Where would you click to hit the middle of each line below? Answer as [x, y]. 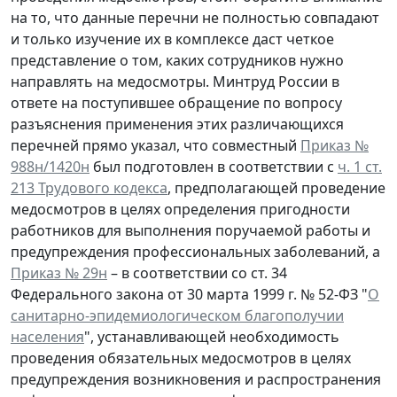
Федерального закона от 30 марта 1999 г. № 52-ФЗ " [189, 294]
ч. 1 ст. [360, 166]
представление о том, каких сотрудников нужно [177, 60]
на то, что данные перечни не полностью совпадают [195, 17]
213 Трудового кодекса [89, 187]
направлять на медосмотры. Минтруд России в [175, 81]
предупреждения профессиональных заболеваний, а [195, 251]
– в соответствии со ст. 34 [197, 272]
